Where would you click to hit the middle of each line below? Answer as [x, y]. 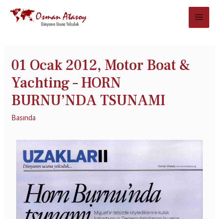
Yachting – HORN [66, 83]
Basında [24, 117]
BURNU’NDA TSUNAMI [88, 100]
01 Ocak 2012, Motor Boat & [101, 65]
